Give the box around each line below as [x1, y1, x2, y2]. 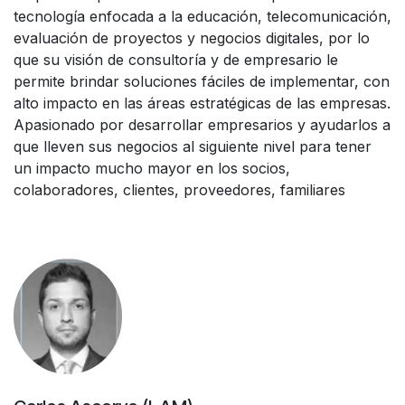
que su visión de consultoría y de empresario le [14, 50, 338, 69]
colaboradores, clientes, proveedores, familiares [14, 180, 345, 199]
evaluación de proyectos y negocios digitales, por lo [14, 28, 370, 47]
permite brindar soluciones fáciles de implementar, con [14, 71, 390, 90]
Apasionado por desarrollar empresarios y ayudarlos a [14, 115, 391, 134]
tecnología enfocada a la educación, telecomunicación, [14, 6, 391, 25]
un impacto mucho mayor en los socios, [14, 158, 290, 177]
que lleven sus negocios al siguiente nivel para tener [14, 137, 372, 155]
